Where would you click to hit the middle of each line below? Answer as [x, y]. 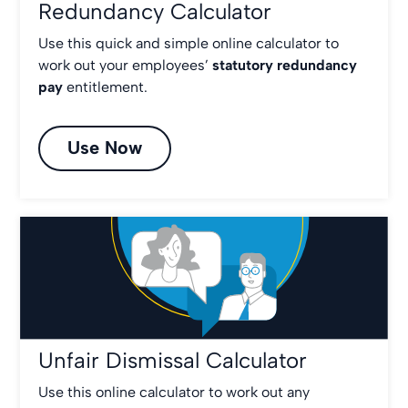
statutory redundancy [285, 66]
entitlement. [107, 87]
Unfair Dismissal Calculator [173, 360]
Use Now [105, 148]
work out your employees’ [124, 66]
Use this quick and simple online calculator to [189, 44]
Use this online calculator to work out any [174, 392]
